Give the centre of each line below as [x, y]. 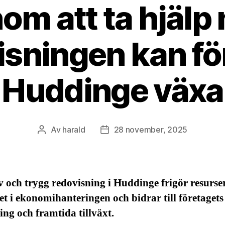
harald [74, 129]
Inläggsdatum [129, 130]
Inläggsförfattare [72, 130]
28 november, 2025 [150, 129]
